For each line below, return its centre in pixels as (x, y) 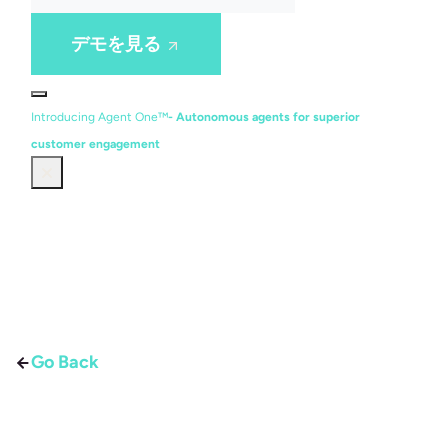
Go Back (65, 362)
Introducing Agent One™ (99, 117)
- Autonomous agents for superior (264, 117)
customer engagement (95, 144)
